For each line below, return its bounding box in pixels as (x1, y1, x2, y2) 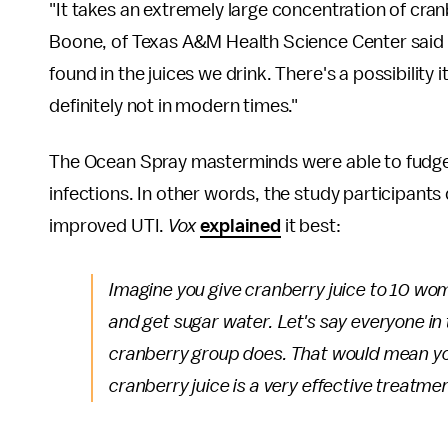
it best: (280, 216, 341, 237)
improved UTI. (49, 216, 169, 237)
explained (200, 216, 281, 237)
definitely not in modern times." (49, 96, 299, 117)
